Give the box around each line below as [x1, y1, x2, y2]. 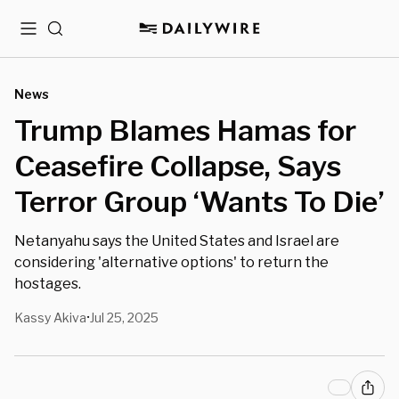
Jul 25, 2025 [90, 310, 159, 325]
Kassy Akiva [14, 310, 86, 325]
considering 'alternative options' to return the [14, 254, 329, 271]
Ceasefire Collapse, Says [14, 149, 341, 183]
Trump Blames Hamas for [14, 113, 356, 148]
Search [46, 28, 92, 43]
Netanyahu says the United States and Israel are [14, 232, 339, 249]
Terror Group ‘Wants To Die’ [14, 184, 385, 219]
